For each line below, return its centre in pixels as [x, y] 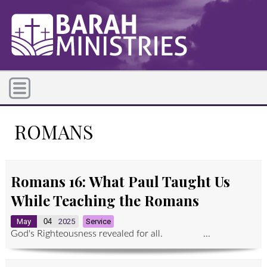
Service [98, 221]
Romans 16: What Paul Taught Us [120, 181]
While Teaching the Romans [105, 200]
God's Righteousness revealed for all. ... [110, 233]
